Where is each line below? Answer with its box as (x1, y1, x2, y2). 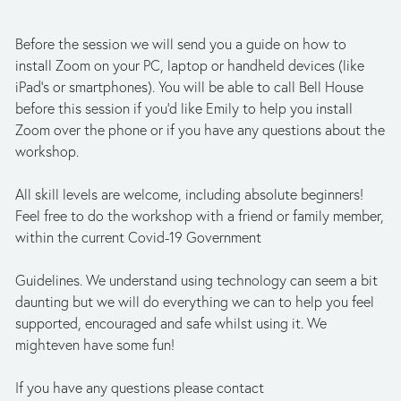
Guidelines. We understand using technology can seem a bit (15, 271, 378, 289)
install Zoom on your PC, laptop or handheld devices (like (15, 56, 364, 74)
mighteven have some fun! (15, 336, 175, 354)
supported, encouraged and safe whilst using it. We (15, 314, 327, 332)
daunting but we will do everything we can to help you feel (15, 293, 374, 311)
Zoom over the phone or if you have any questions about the (15, 121, 385, 139)
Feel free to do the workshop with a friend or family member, (15, 207, 384, 225)
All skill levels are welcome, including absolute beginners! (15, 185, 363, 203)
